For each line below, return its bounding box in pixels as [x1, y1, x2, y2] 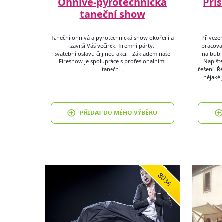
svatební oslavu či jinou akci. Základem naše [54, 49, 170, 57]
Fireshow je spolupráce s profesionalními [59, 57, 166, 65]
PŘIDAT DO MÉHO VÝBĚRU [79, 108, 157, 117]
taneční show [79, 7, 145, 21]
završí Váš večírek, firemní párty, [70, 41, 154, 49]
